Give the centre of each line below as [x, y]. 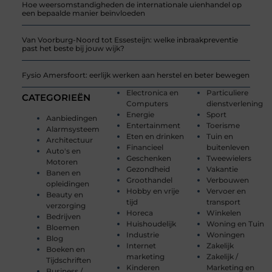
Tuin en [220, 137]
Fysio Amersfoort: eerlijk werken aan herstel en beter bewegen [135, 75]
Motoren [62, 162]
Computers [147, 104]
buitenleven [228, 148]
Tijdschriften [68, 260]
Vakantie [223, 169]
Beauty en [64, 195]
